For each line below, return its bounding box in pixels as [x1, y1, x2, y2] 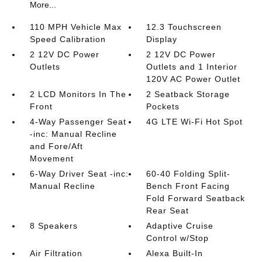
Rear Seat [146, 206, 189, 215]
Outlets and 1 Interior [146, 62, 238, 71]
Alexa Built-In [146, 249, 204, 258]
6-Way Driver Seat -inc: [29, 169, 129, 178]
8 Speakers [29, 221, 78, 230]
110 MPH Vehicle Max [29, 22, 122, 32]
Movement [29, 154, 74, 163]
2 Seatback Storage [146, 89, 230, 99]
